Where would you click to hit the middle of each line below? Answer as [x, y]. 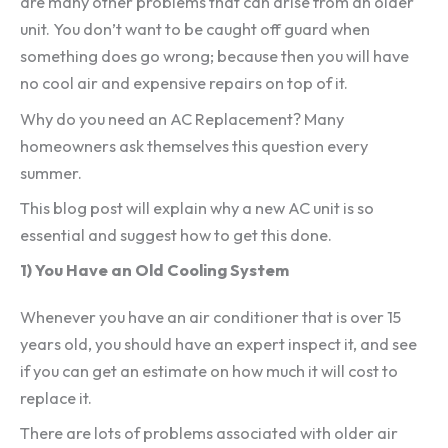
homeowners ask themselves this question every [194, 145]
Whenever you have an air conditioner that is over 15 [210, 317]
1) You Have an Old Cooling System [154, 270]
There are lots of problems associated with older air [209, 433]
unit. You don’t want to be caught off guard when [195, 29]
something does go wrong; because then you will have [214, 56]
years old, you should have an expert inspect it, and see [218, 344]
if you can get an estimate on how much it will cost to [209, 371]
